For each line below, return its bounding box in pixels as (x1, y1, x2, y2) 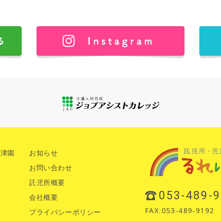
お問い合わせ (29, 163, 73, 172)
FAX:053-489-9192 (145, 206, 215, 216)
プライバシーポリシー (29, 207, 101, 217)
